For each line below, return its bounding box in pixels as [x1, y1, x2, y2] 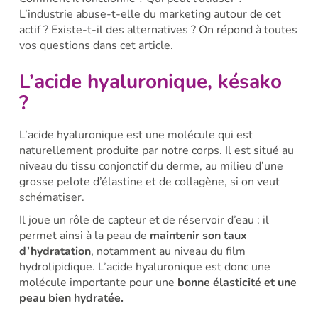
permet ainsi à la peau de [18, 227, 150, 243]
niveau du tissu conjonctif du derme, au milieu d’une [18, 158, 283, 174]
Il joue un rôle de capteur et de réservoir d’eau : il [18, 212, 269, 228]
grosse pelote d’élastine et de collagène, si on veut [18, 173, 280, 190]
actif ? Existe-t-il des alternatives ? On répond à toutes [18, 22, 297, 38]
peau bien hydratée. [18, 290, 126, 306]
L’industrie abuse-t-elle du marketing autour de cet [18, 6, 281, 23]
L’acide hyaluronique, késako [18, 68, 282, 96]
